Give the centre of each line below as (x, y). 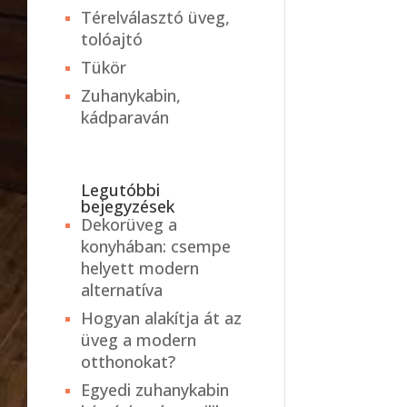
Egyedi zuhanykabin (155, 390)
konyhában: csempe (156, 247)
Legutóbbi (121, 190)
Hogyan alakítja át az (162, 318)
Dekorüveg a (129, 225)
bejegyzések (128, 207)
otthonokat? (129, 362)
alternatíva (122, 290)
